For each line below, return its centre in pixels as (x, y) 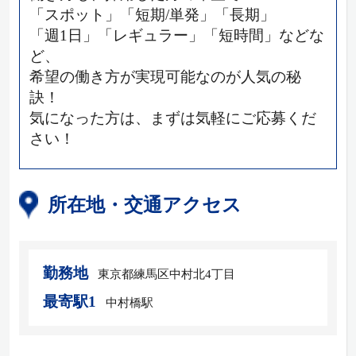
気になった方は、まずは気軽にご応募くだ (172, 118)
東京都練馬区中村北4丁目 (166, 275)
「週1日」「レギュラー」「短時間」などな (176, 36)
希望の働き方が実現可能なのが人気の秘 (165, 77)
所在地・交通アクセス (144, 205)
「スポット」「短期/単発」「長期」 (152, 15)
